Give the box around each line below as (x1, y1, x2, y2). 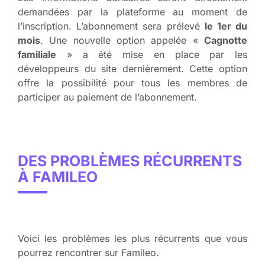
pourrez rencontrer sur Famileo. (18, 246, 159, 258)
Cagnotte (204, 34, 247, 46)
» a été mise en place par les (56, 48, 247, 60)
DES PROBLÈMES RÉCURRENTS (18, 151, 242, 170)
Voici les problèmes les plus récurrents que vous (18, 232, 247, 244)
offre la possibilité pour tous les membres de (18, 76, 247, 89)
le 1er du (204, 20, 248, 32)
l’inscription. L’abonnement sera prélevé (18, 20, 205, 32)
